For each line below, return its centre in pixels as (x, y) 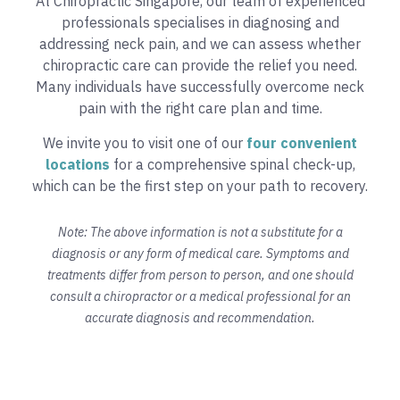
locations (77, 164)
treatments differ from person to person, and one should (200, 275)
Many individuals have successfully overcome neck (200, 87)
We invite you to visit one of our (145, 142)
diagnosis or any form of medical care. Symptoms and (200, 254)
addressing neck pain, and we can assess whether (200, 44)
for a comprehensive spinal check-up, (232, 164)
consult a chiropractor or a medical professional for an (200, 297)
